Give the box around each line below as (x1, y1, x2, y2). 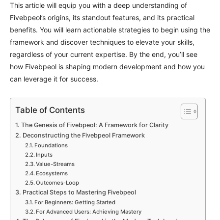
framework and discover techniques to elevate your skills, (10, 38, 194, 46)
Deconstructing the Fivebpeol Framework (22, 132, 145, 139)
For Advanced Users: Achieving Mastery (36, 208, 142, 215)
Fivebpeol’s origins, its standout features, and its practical (10, 13, 194, 22)
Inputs (36, 151, 53, 158)
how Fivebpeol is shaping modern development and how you (10, 62, 205, 71)
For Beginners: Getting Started (34, 199, 116, 206)
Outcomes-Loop (36, 179, 80, 186)
